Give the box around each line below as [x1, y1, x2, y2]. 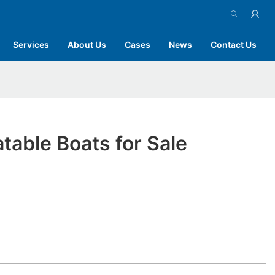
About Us [68, 39, 106, 50]
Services [13, 39, 49, 50]
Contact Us [211, 39, 257, 50]
